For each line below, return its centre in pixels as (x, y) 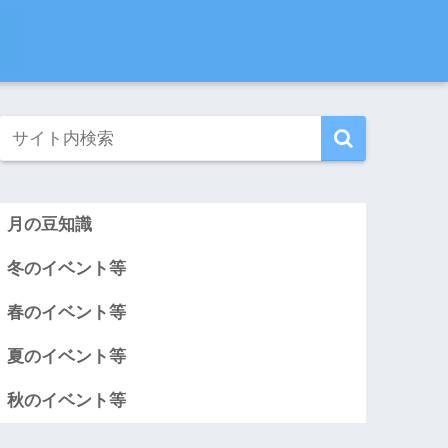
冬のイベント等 (67, 269)
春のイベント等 (67, 313)
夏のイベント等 (67, 357)
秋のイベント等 (67, 401)
